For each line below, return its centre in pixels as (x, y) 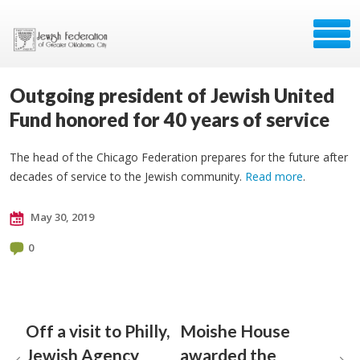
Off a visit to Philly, (98, 331)
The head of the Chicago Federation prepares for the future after (179, 157)
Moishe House (235, 331)
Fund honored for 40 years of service (170, 119)
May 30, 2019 (61, 217)
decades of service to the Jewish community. (127, 176)
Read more (274, 176)
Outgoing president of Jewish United (172, 95)
